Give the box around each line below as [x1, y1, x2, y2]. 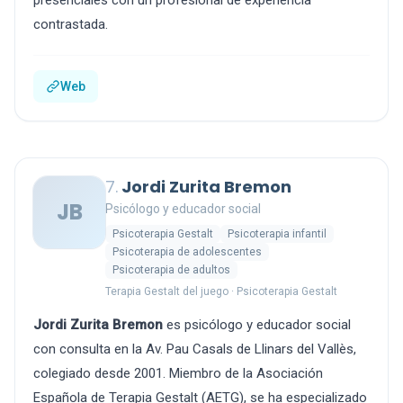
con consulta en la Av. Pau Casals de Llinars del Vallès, [33, 341, 356, 357]
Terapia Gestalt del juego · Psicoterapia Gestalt [105, 285, 337, 298]
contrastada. [33, 16, 108, 32]
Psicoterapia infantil [228, 228, 327, 240]
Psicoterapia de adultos [112, 264, 230, 276]
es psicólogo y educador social [163, 317, 351, 333]
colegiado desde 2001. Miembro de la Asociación [33, 365, 323, 381]
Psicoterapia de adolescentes [112, 246, 262, 258]
